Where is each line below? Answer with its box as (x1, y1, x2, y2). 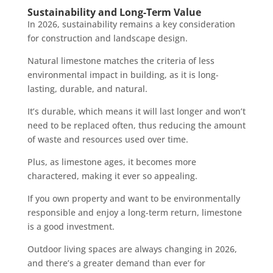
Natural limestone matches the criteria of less (27, 54, 214, 66)
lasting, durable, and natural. (27, 82, 147, 94)
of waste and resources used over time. (27, 133, 188, 145)
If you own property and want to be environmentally (27, 192, 240, 204)
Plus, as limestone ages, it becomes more (27, 155, 196, 168)
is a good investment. (27, 220, 115, 232)
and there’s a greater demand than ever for (27, 257, 205, 269)
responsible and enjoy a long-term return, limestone (27, 206, 242, 218)
